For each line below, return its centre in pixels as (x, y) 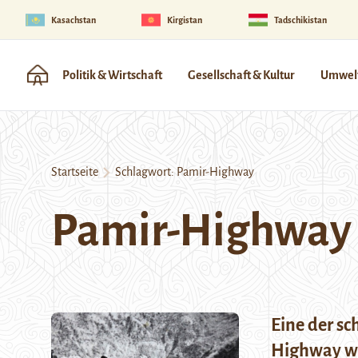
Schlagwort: (143, 172)
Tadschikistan (300, 20)
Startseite (75, 172)
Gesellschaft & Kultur (241, 75)
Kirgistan (185, 20)
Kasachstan (74, 20)
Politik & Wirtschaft (112, 75)
